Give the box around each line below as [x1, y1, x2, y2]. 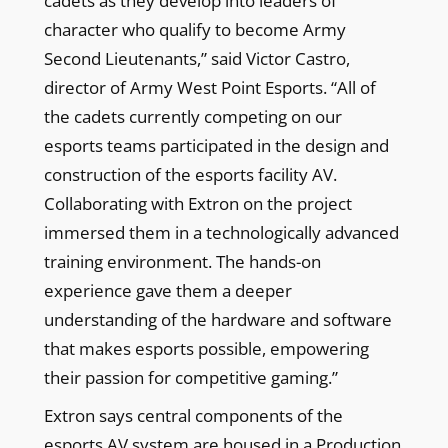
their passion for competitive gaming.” [43, 365, 338, 389]
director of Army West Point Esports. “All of [43, 75, 376, 99]
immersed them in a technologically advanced [43, 220, 399, 244]
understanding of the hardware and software [43, 307, 392, 331]
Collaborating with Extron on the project [43, 191, 352, 215]
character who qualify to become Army [43, 17, 346, 41]
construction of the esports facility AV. [43, 162, 337, 186]
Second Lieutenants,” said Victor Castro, [43, 46, 350, 70]
